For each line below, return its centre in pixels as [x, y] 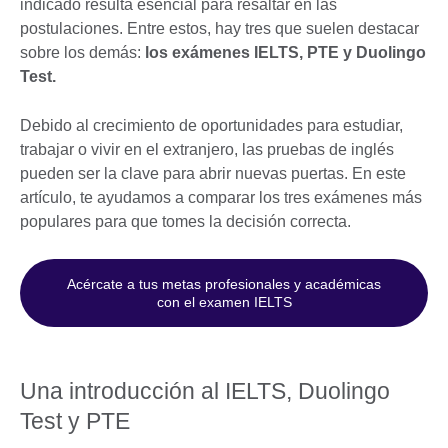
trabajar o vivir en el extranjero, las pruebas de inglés [207, 149]
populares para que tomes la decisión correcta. [187, 221]
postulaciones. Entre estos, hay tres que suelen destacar [219, 28]
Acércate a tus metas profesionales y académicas [224, 283]
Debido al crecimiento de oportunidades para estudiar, [211, 125]
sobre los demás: [82, 52]
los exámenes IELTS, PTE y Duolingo [285, 52]
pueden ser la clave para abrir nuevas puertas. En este [213, 173]
